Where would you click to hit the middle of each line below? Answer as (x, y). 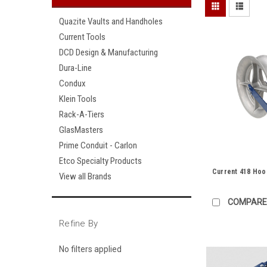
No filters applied (90, 249)
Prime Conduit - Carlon (98, 145)
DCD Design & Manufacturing (108, 52)
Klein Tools (78, 99)
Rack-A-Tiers (82, 114)
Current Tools (82, 37)
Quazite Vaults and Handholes (111, 21)
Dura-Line (75, 68)
